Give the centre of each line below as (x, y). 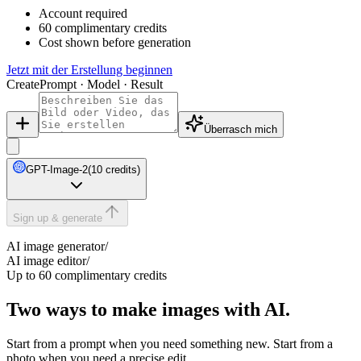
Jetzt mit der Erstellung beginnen (89, 69)
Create (23, 84)
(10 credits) (114, 169)
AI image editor (46, 260)
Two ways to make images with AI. (148, 309)
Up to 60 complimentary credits (87, 275)
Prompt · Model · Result (101, 84)
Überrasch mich (241, 129)
